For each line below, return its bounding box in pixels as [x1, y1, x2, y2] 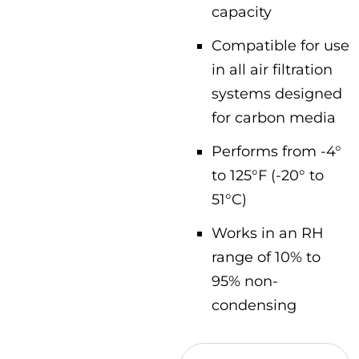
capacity [212, 3, 272, 20]
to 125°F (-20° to [212, 167, 324, 184]
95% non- [212, 272, 278, 289]
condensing [212, 296, 296, 313]
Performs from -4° [212, 143, 341, 159]
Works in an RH [212, 224, 324, 241]
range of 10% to [212, 248, 321, 265]
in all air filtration [212, 61, 333, 78]
